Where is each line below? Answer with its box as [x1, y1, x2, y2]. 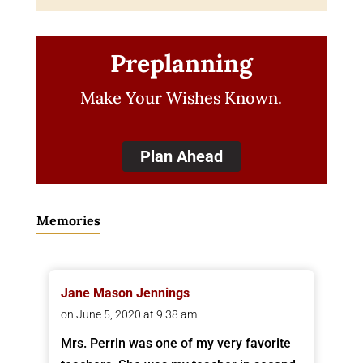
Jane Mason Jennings [60, 285, 190, 301]
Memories [36, 212, 100, 229]
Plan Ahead [139, 147, 223, 167]
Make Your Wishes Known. [80, 88, 283, 109]
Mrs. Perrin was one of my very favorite [60, 335, 291, 352]
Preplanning [109, 48, 253, 79]
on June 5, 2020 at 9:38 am [60, 308, 197, 322]
